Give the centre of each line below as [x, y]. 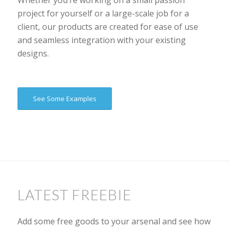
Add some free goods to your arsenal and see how [114, 221]
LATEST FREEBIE [74, 195]
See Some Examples [64, 99]
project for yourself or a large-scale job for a [103, 14]
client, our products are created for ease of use [108, 27]
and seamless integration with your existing [101, 40]
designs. [33, 54]
